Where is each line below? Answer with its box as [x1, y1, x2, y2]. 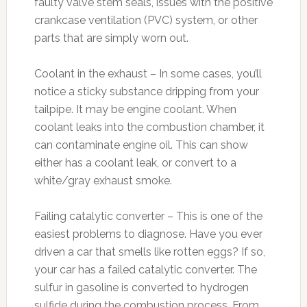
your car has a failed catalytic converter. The [34, 263, 257, 276]
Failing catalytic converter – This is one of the [34, 210, 262, 223]
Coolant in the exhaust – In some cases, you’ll [34, 67, 262, 80]
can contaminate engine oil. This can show [34, 138, 248, 151]
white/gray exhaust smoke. [34, 174, 172, 187]
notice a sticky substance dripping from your [34, 85, 259, 98]
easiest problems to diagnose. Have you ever [34, 228, 262, 241]
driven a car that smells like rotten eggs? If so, [34, 245, 265, 258]
